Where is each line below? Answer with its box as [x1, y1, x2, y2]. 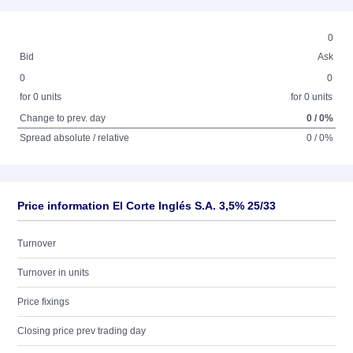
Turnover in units [17, 267, 89, 278]
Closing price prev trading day [17, 325, 146, 336]
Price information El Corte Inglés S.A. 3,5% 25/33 [17, 199, 276, 212]
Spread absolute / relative [20, 132, 130, 143]
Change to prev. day [20, 113, 106, 124]
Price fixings [17, 296, 69, 307]
